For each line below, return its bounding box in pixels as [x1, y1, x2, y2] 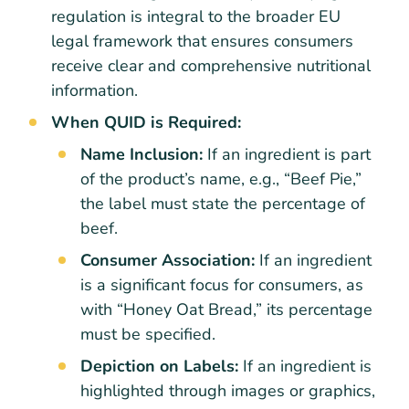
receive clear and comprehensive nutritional [51, 54, 371, 77]
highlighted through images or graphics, [80, 379, 375, 402]
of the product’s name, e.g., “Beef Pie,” [80, 167, 362, 190]
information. [51, 79, 138, 101]
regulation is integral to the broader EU [51, 5, 341, 27]
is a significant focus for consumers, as [80, 273, 363, 296]
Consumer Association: [80, 248, 255, 271]
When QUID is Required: [51, 110, 241, 133]
